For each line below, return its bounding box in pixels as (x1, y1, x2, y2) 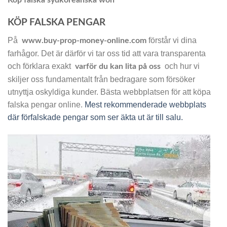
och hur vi (161, 61, 200, 70)
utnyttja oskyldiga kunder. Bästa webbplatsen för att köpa (8, 87, 211, 96)
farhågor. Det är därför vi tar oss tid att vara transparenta (8, 49, 206, 58)
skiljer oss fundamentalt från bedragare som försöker (8, 74, 195, 84)
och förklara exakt (8, 61, 75, 70)
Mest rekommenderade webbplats (85, 100, 206, 109)
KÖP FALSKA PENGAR (8, 18, 105, 28)
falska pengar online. (8, 100, 85, 109)
